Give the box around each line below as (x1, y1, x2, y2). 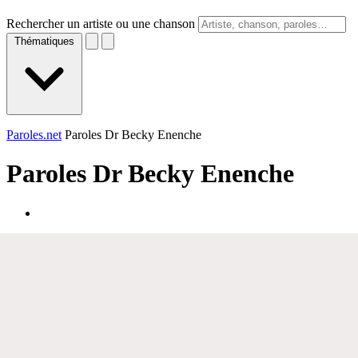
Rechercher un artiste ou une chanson (6, 17, 195, 30)
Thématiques (14, 35, 74, 47)
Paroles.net (6, 128, 62, 141)
